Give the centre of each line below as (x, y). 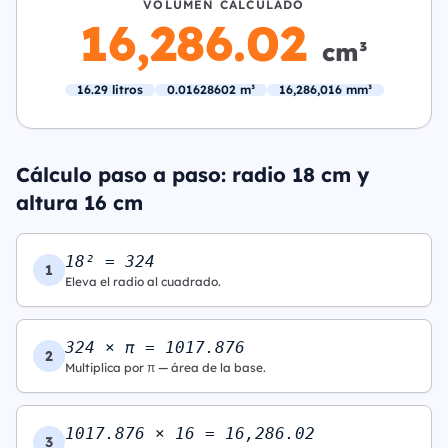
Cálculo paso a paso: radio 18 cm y (192, 174)
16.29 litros (109, 89)
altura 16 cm (79, 202)
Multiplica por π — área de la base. (165, 367)
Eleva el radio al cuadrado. (143, 281)
